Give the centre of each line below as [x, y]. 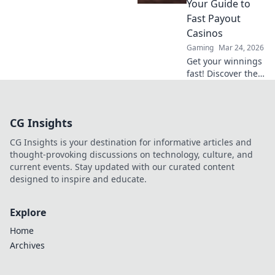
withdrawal [210, 98]
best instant [211, 86]
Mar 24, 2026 [241, 48]
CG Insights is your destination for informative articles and [131, 142]
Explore [28, 213]
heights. [203, 25]
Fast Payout [214, 19]
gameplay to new [222, 12]
